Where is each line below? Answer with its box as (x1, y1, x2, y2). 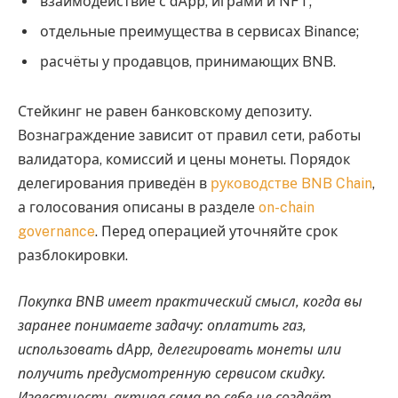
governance (18, 223, 95, 241)
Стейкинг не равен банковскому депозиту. (18, 103, 312, 121)
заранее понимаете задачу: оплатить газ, (18, 316, 306, 334)
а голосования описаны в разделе (18, 199, 259, 217)
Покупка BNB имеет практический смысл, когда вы (18, 292, 362, 310)
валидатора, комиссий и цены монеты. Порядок (18, 151, 350, 169)
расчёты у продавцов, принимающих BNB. (40, 53, 336, 71)
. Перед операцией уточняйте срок (95, 223, 338, 241)
